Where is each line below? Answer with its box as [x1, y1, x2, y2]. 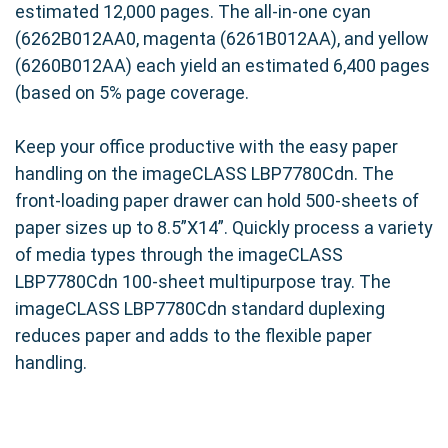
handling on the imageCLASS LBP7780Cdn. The [15, 163, 394, 185]
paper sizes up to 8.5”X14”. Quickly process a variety [15, 217, 433, 239]
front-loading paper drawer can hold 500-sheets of [15, 190, 419, 212]
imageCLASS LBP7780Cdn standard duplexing [15, 298, 385, 320]
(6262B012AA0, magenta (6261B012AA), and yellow [15, 28, 429, 50]
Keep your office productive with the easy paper [15, 136, 398, 158]
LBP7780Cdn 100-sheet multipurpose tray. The [15, 271, 391, 293]
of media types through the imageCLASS [15, 244, 343, 266]
